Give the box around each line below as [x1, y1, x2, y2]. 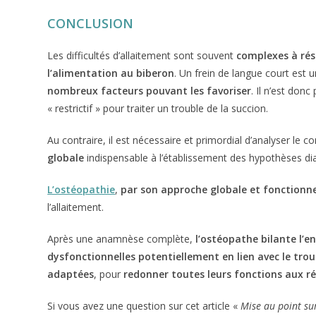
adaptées [47, 267, 95, 281]
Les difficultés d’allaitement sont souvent [47, 49, 237, 62]
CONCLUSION [47, 15, 134, 32]
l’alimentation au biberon [47, 66, 175, 80]
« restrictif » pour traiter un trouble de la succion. [47, 102, 272, 115]
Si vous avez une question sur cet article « [47, 299, 241, 312]
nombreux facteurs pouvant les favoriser [47, 84, 252, 97]
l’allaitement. [47, 200, 107, 214]
